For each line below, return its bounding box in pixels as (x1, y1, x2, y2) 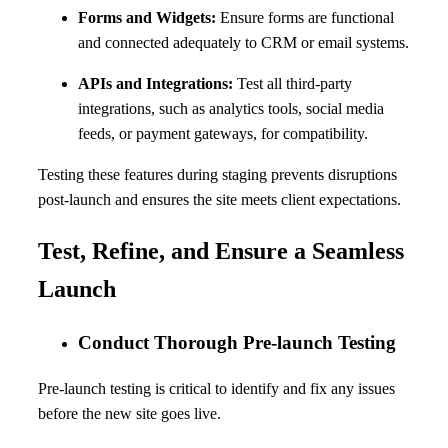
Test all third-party (233, 75, 352, 93)
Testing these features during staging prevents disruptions (38, 166, 397, 184)
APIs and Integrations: (78, 75, 233, 93)
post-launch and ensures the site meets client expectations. (38, 191, 401, 209)
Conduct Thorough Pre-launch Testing (78, 331, 396, 353)
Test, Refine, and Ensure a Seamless (38, 237, 404, 264)
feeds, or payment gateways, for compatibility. (78, 125, 368, 143)
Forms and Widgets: (78, 9, 216, 27)
